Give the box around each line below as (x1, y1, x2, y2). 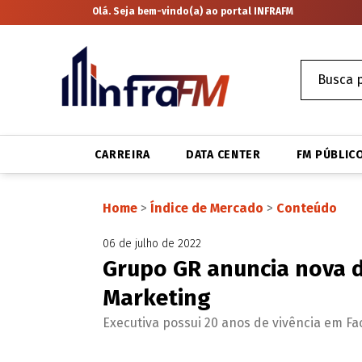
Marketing (102, 284, 211, 311)
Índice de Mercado (149, 200, 263, 216)
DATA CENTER (186, 147, 261, 162)
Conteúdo (276, 200, 337, 216)
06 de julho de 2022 (102, 236, 201, 250)
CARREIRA (95, 147, 151, 162)
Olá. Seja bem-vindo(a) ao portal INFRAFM (92, 6, 294, 17)
